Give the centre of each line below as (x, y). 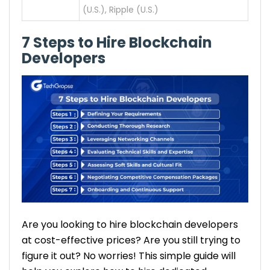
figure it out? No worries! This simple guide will (129, 256)
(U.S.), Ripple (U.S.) (121, 10)
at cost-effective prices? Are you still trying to (131, 240)
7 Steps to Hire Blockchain (117, 42)
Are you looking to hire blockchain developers (130, 224)
